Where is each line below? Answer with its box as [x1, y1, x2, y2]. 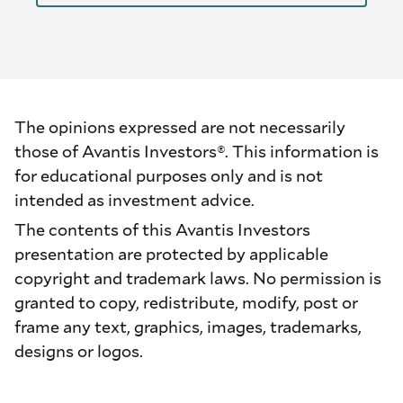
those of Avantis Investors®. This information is [14, 140, 379, 163]
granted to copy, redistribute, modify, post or [14, 291, 358, 314]
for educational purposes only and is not [14, 165, 323, 187]
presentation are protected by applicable [14, 243, 328, 265]
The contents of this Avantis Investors [14, 219, 310, 241]
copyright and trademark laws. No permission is [14, 267, 381, 290]
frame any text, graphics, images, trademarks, [14, 316, 362, 338]
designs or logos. [14, 340, 143, 363]
